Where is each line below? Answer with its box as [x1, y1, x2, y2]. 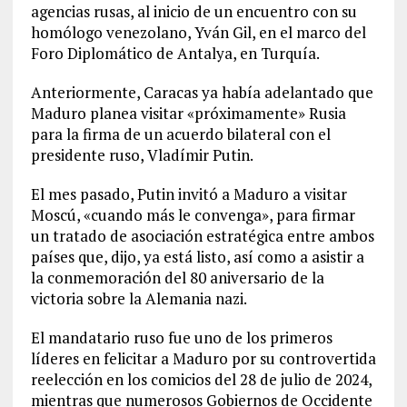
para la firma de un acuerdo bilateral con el [30, 124, 331, 144]
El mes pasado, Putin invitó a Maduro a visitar [30, 184, 347, 204]
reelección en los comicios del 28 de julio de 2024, [30, 369, 372, 390]
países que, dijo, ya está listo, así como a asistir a [30, 246, 364, 267]
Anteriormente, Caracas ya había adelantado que [30, 82, 373, 103]
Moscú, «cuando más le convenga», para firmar [30, 204, 355, 225]
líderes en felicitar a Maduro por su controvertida [30, 348, 376, 369]
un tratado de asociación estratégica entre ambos [30, 225, 374, 246]
